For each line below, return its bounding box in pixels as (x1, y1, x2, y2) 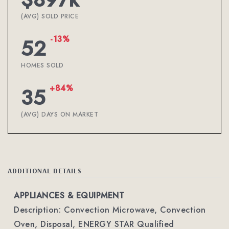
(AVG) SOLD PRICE (21, 12, 79, 21)
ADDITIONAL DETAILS (8, 166, 82, 175)
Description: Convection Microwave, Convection (14, 204, 206, 216)
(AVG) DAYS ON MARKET (21, 110, 98, 119)
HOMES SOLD (21, 61, 63, 70)
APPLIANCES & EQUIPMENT (14, 190, 124, 201)
